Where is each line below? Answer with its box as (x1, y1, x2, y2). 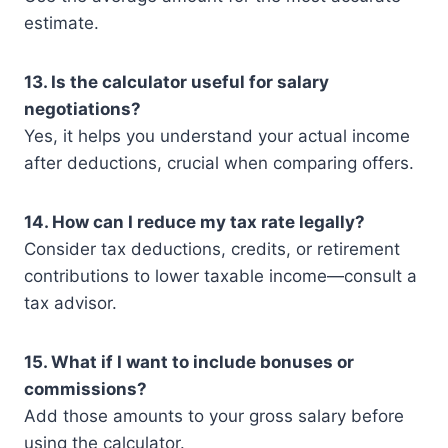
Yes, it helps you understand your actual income (24, 126, 410, 147)
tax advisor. (24, 293, 117, 314)
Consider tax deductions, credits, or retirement (24, 239, 400, 260)
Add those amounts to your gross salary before (24, 406, 404, 427)
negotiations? (24, 99, 141, 120)
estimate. (24, 13, 99, 34)
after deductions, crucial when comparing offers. (24, 153, 414, 174)
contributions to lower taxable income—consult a (24, 266, 417, 287)
